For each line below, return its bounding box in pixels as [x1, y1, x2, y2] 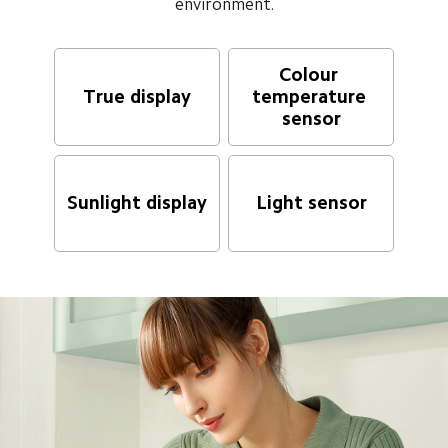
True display [82, 87, 191, 107]
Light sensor [255, 193, 367, 213]
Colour [279, 65, 344, 85]
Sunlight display [66, 193, 207, 213]
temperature [251, 87, 371, 107]
